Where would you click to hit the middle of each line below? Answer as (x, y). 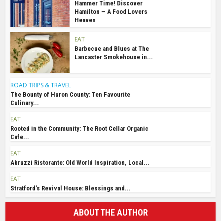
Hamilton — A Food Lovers (111, 11)
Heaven (85, 20)
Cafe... (20, 137)
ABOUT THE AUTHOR (110, 213)
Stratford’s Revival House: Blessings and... (71, 188)
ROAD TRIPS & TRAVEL (41, 85)
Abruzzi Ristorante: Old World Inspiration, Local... (80, 163)
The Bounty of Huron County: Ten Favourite (71, 95)
